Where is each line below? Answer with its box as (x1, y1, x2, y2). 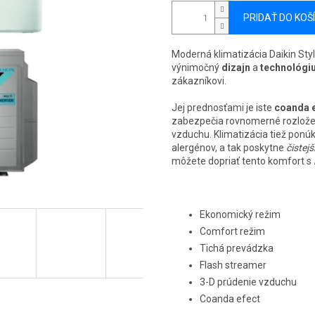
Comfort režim (200, 226, 267, 238)
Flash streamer (200, 259, 269, 271)
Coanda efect (200, 293, 262, 305)
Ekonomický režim (200, 209, 281, 221)
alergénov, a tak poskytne (172, 142, 286, 154)
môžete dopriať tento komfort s (172, 155, 314, 167)
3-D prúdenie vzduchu (200, 276, 297, 288)
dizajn (221, 62, 250, 74)
